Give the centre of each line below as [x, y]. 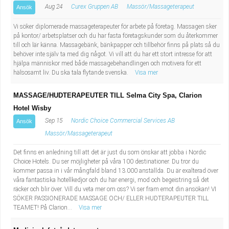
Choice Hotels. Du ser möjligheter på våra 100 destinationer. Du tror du [106, 162]
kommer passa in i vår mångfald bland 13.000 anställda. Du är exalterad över [116, 171]
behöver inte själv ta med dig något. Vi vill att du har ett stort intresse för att [113, 54]
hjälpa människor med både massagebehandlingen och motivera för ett [107, 63]
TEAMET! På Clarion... [43, 208]
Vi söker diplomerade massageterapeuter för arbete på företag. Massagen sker [115, 27]
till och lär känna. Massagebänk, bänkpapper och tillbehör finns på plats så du [117, 45]
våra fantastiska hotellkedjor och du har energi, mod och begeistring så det [111, 180]
